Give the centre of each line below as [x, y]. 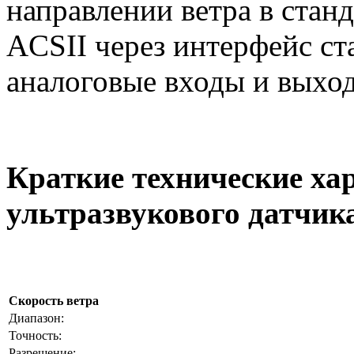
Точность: [35, 335]
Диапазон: [36, 318]
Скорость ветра [54, 300]
